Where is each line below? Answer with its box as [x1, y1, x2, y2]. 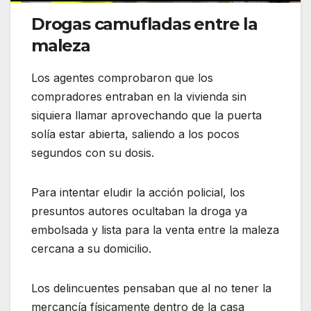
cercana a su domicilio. [31, 242, 151, 256]
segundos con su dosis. [31, 146, 154, 160]
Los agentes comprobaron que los [31, 71, 213, 85]
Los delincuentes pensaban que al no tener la [31, 281, 271, 296]
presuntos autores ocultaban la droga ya [31, 204, 247, 219]
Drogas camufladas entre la [31, 14, 258, 35]
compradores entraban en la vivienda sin [31, 90, 246, 104]
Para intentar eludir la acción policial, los [31, 185, 245, 200]
